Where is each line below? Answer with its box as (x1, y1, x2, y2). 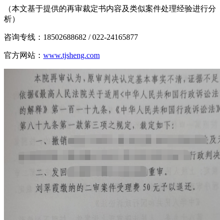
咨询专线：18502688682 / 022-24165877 (4, 32, 138, 41)
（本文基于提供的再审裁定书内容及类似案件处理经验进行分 (4, 4, 216, 13)
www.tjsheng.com (43, 51, 100, 59)
